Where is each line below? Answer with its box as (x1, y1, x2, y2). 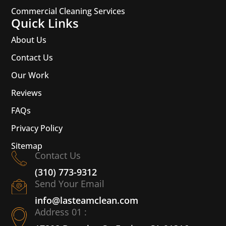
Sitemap (11, 140, 43, 151)
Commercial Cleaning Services (11, 5, 126, 17)
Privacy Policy (11, 122, 63, 134)
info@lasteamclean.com (35, 194, 139, 206)
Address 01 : (35, 205, 87, 218)
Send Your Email (35, 177, 105, 190)
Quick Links (11, 14, 79, 31)
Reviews (11, 87, 42, 98)
